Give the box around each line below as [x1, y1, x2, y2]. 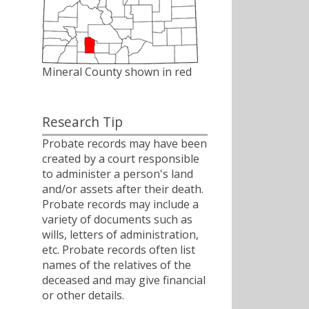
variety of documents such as [42, 211, 192, 227]
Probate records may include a [42, 196, 199, 212]
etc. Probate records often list [42, 241, 195, 257]
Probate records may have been [42, 135, 207, 151]
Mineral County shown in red [42, 64, 192, 80]
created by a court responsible [42, 150, 199, 166]
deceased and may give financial [42, 272, 206, 288]
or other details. [42, 287, 124, 303]
